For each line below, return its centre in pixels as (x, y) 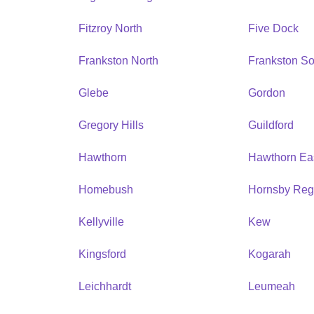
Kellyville (101, 221)
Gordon (267, 93)
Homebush (106, 189)
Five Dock (274, 28)
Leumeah (272, 286)
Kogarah (270, 254)
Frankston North (118, 60)
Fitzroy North (110, 28)
